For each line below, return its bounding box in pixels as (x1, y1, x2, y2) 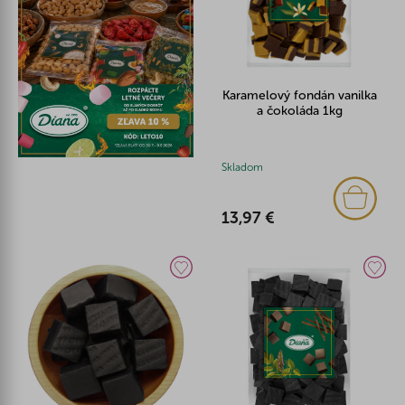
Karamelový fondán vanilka (221, 88, 377, 104)
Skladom (221, 160, 263, 174)
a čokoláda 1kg (256, 103, 343, 119)
